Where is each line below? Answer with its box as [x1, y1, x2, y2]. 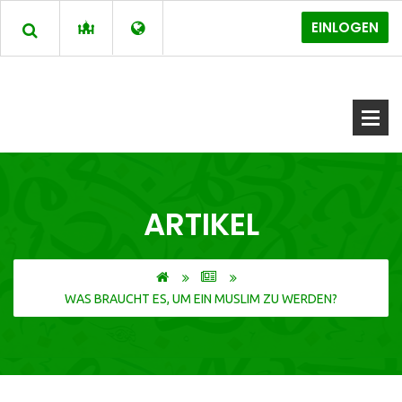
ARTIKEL [143, 203, 259, 246]
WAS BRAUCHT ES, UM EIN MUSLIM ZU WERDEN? [65, 292, 337, 306]
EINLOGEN [311, 18, 379, 37]
